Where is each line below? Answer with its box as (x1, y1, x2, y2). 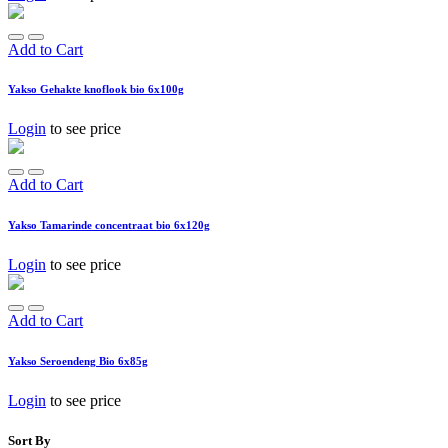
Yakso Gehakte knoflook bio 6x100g (8, 83, 184, 96)
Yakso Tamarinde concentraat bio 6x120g (8, 219, 210, 232)
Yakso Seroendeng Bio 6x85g (8, 355, 148, 368)
